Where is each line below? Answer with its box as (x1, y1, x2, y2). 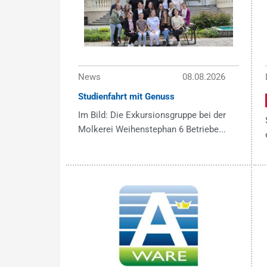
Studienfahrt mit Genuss (77, 91, 175, 103)
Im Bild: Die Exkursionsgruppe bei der (77, 110, 226, 121)
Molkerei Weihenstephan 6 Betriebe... (77, 124, 226, 135)
